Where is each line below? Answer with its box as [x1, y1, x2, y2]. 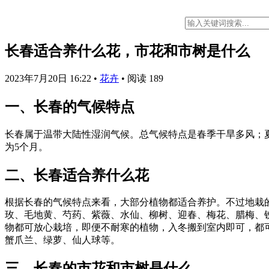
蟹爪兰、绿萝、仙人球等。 [5, 235, 120, 246]
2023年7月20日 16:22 [5, 73, 94, 83]
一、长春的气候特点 [5, 98, 134, 115]
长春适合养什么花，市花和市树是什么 [5, 43, 250, 59]
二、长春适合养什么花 [5, 167, 149, 183]
